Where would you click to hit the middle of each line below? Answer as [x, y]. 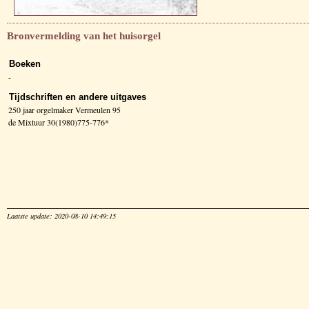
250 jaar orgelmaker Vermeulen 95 [64, 109]
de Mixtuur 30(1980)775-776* [59, 122]
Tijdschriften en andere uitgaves [78, 97]
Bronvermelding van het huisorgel [84, 36]
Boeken [25, 63]
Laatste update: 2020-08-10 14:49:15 [61, 216]
